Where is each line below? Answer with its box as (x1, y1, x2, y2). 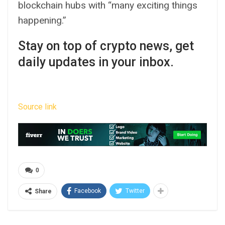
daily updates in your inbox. (18, 54, 174, 69)
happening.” (18, 14, 66, 26)
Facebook (74, 187, 101, 195)
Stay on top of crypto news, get (18, 38, 194, 53)
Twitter (126, 187, 145, 195)
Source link (18, 101, 57, 111)
